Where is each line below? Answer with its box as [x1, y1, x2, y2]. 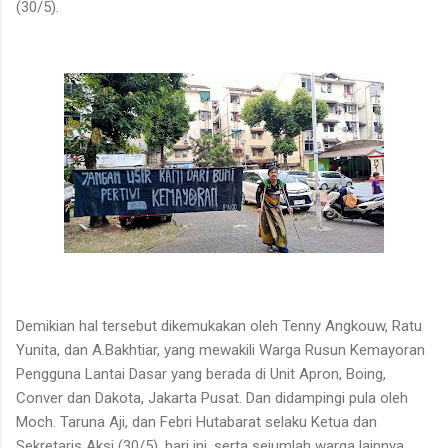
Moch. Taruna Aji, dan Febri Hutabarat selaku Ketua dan [16, 412, 377, 431]
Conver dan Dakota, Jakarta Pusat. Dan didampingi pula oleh [16, 388, 408, 407]
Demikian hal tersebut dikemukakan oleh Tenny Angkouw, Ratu [16, 316, 422, 335]
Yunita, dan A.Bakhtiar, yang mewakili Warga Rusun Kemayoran [16, 340, 425, 359]
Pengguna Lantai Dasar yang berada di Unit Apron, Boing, [16, 364, 386, 383]
